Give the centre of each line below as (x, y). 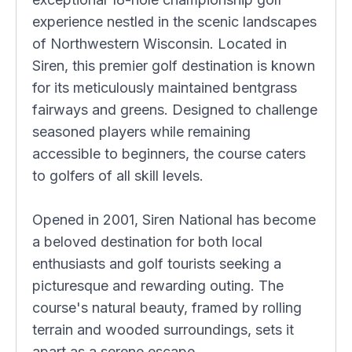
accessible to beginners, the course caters (169, 154)
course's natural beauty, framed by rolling (167, 308)
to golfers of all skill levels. (118, 176)
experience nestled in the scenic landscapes (174, 22)
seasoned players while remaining (141, 132)
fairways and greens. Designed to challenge (175, 110)
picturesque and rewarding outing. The (158, 286)
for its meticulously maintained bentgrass (165, 88)
